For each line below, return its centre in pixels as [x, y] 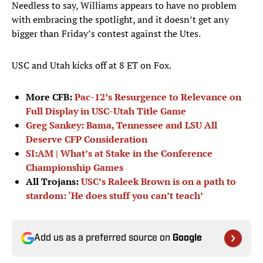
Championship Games [75, 168]
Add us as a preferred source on [103, 239]
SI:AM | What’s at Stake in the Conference [119, 154]
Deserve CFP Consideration [87, 139]
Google [187, 239]
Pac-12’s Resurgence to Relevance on [158, 97]
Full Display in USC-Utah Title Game [106, 111]
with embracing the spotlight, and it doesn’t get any [120, 20]
